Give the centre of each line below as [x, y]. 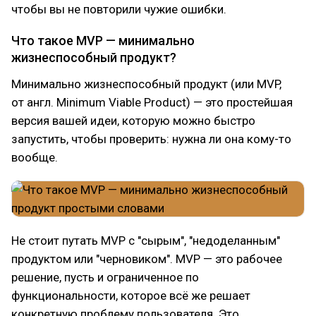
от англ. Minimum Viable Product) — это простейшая [152, 102]
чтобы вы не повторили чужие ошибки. [119, 9]
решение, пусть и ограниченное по [105, 277]
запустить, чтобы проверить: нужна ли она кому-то [151, 139]
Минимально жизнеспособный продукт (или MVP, [146, 84]
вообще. [35, 157]
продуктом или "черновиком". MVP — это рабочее [147, 259]
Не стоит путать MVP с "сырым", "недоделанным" [146, 241]
